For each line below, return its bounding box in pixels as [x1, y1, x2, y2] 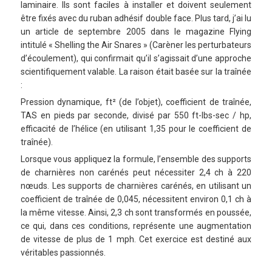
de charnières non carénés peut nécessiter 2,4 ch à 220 [21, 168, 251, 178]
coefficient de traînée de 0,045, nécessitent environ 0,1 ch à [21, 194, 251, 205]
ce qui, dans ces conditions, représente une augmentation [21, 221, 251, 231]
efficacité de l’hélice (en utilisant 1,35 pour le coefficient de [21, 124, 251, 134]
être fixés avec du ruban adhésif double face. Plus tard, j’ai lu [21, 13, 251, 24]
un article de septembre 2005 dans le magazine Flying [21, 27, 251, 37]
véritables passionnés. [21, 248, 106, 258]
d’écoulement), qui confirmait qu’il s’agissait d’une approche [21, 53, 251, 64]
